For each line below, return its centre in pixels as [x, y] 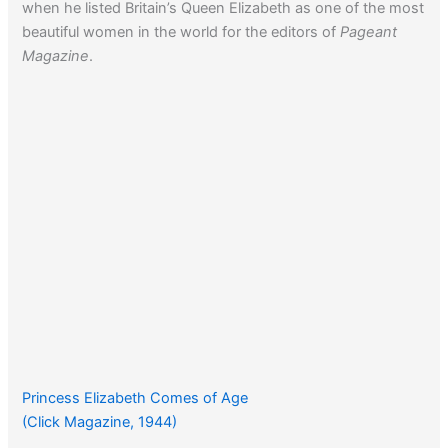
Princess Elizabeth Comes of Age [135, 397]
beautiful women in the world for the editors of [181, 32]
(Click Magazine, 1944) [100, 421]
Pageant [369, 32]
